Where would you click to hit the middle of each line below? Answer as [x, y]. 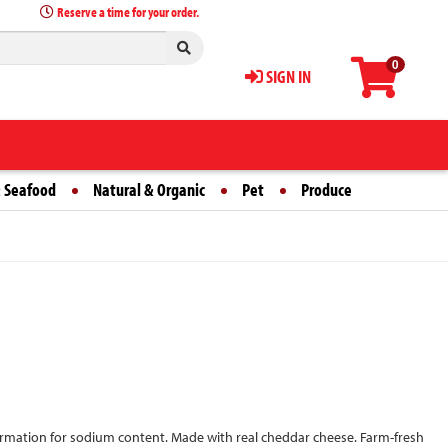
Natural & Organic [149, 189]
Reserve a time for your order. [128, 12]
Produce [326, 189]
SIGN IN [286, 76]
